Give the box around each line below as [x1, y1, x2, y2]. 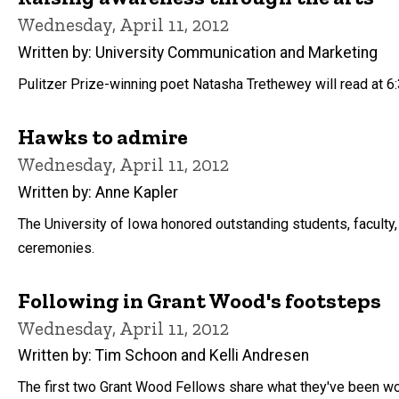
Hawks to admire [18, 123, 188, 150]
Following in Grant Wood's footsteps [18, 287, 381, 313]
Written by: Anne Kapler [18, 183, 178, 201]
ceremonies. [18, 239, 94, 256]
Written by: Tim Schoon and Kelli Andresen [18, 346, 309, 365]
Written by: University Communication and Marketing [18, 43, 378, 61]
